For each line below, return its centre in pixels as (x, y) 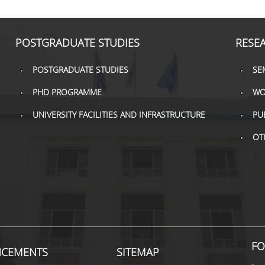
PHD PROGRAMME (67, 92)
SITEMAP (138, 252)
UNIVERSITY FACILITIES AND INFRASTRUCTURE (119, 114)
